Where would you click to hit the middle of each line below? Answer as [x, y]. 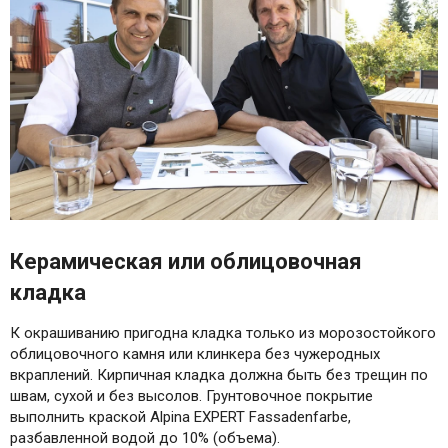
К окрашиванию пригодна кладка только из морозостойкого [223, 332]
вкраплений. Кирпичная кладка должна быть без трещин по [219, 374]
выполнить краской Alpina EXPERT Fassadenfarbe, [180, 416]
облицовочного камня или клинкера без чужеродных [195, 353]
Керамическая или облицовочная [186, 261]
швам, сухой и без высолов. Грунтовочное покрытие [191, 395]
